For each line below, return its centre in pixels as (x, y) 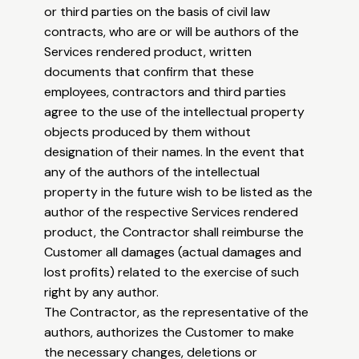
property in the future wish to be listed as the (179, 192)
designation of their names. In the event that (175, 152)
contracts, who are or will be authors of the (172, 32)
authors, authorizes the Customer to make (169, 333)
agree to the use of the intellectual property (175, 112)
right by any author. (102, 292)
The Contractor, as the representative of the (177, 313)
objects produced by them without (148, 132)
